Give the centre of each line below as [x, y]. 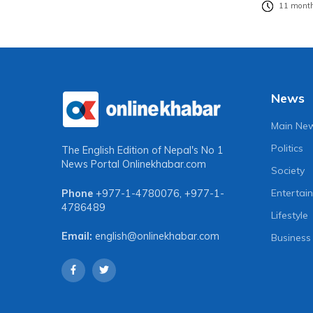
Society [288, 170]
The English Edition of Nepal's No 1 [143, 150]
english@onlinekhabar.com [157, 236]
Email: [77, 236]
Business [291, 237]
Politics [287, 148]
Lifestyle [290, 215]
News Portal [92, 164]
